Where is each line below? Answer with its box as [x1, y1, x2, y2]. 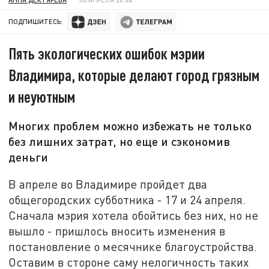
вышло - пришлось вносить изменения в [8, 223, 226, 238]
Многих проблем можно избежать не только [8, 118, 252, 133]
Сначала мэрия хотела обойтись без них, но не [8, 208, 259, 222]
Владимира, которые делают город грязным [8, 65, 260, 85]
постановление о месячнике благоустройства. [8, 239, 258, 253]
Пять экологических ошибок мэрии [8, 44, 205, 63]
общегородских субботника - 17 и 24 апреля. [8, 192, 246, 207]
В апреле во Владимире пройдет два [8, 177, 208, 191]
